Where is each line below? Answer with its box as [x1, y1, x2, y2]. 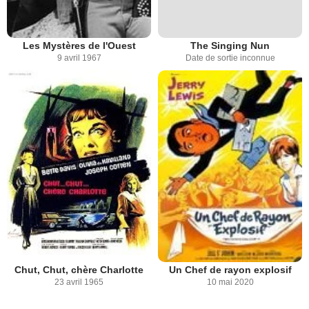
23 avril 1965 [54, 277, 103, 288]
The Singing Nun [190, 39, 270, 51]
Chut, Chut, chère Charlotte [14, 264, 143, 276]
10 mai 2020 [206, 277, 254, 288]
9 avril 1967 [57, 52, 101, 63]
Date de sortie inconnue [185, 52, 275, 63]
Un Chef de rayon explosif [168, 264, 292, 276]
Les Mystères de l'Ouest [22, 39, 136, 51]
